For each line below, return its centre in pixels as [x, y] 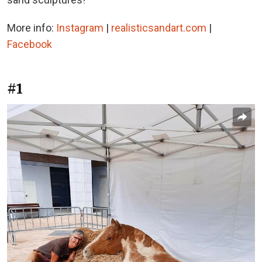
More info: [32, 28]
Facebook [30, 44]
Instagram [80, 28]
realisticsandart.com [159, 28]
